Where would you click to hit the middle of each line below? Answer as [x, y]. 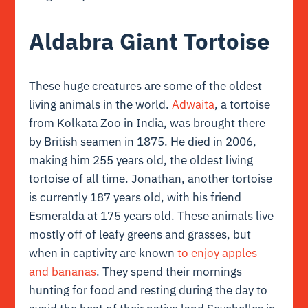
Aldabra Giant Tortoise [150, 41]
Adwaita [194, 104]
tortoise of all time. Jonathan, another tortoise [151, 178]
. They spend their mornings [169, 271]
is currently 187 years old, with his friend [135, 197]
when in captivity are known [103, 253]
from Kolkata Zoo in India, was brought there [147, 123]
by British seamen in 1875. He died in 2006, [143, 141]
